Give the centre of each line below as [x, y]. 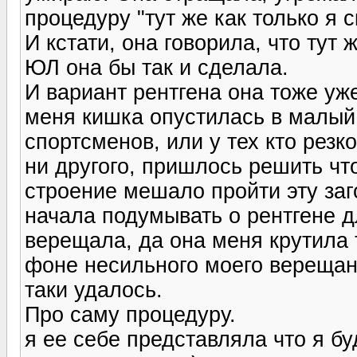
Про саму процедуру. [130, 314]
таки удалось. [94, 290]
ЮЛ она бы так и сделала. [157, 67]
